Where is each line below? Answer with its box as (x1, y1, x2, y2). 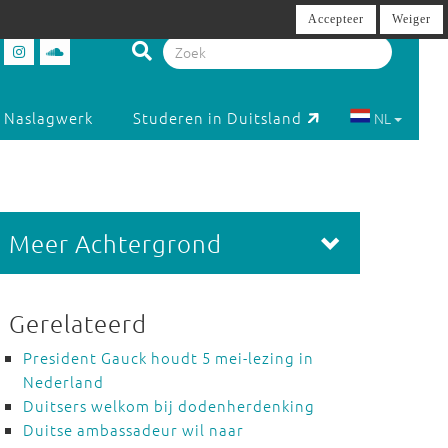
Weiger (392, 12, 431, 26)
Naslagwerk (4, 107, 94, 129)
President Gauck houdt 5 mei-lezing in (22, 347, 314, 368)
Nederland (22, 371, 104, 392)
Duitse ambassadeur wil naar (22, 419, 244, 440)
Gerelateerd (8, 308, 147, 338)
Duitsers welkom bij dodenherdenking (22, 395, 315, 416)
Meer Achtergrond (8, 228, 222, 258)
